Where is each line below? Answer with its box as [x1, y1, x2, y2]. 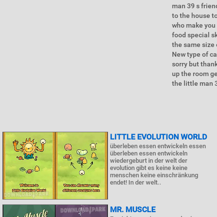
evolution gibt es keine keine [110, 164, 187, 171]
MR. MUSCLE [110, 205, 155, 214]
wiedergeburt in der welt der [110, 157, 187, 164]
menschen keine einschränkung [110, 171, 198, 179]
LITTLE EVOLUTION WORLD [110, 132, 207, 141]
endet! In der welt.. [110, 179, 161, 186]
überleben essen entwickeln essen [110, 142, 206, 150]
